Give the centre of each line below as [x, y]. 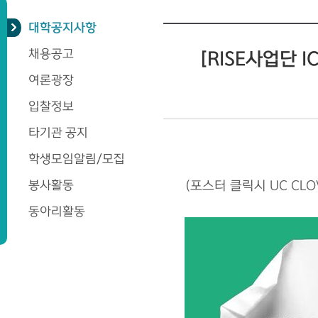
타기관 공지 [58, 133]
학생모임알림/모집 [77, 159]
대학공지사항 [62, 28]
